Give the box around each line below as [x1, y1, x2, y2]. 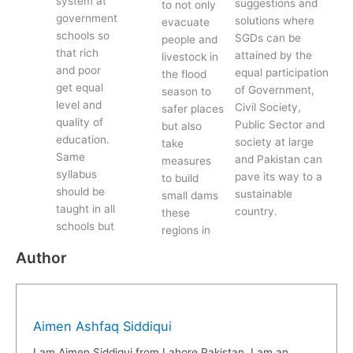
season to [162, 84, 212, 98]
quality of [56, 115, 104, 128]
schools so [56, 28, 110, 42]
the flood [162, 67, 207, 80]
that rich [56, 46, 99, 59]
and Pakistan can [235, 153, 323, 166]
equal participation [235, 66, 329, 80]
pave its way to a [235, 170, 323, 184]
